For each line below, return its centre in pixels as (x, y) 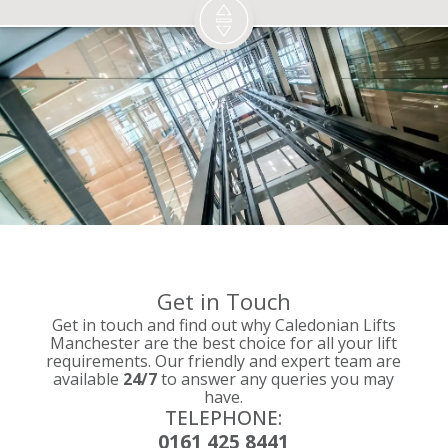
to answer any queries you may (276, 379)
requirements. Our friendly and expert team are (224, 361)
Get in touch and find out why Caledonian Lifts (223, 325)
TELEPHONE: (224, 418)
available (88, 379)
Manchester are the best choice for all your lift (224, 343)
